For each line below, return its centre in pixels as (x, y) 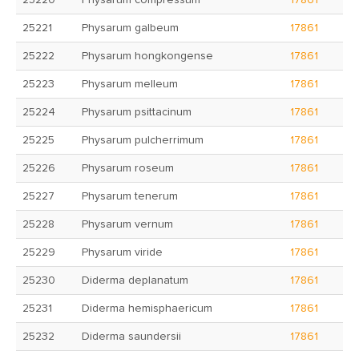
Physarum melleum (130, 84)
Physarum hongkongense (147, 56)
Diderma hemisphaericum (147, 309)
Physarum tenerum (130, 196)
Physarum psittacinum (137, 112)
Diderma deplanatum (135, 280)
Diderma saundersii (131, 337)
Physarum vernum (127, 224)
